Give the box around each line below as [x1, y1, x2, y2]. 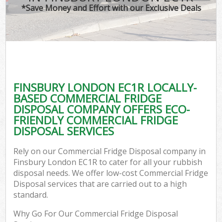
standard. [13, 189, 49, 201]
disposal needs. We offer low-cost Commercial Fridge [13, 167, 209, 179]
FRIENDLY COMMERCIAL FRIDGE [13, 112, 178, 128]
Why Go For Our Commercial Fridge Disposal [13, 208, 178, 220]
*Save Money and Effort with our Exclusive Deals [21, 2, 201, 13]
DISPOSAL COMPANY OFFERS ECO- [13, 101, 190, 117]
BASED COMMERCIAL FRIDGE [13, 90, 162, 106]
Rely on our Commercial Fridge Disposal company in [13, 146, 206, 157]
